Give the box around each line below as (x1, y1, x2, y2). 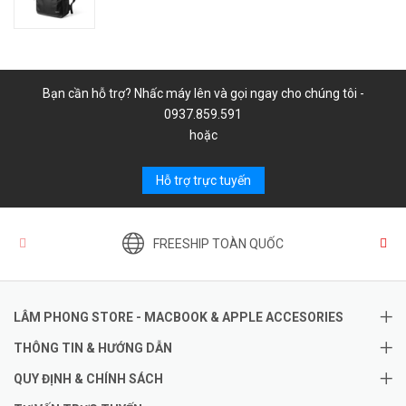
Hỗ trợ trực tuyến (155, 173, 251, 188)
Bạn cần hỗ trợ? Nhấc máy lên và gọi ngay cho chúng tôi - (42, 86, 364, 101)
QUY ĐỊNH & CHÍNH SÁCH (14, 372, 163, 387)
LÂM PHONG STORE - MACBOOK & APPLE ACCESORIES (14, 310, 343, 325)
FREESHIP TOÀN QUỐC (153, 236, 284, 251)
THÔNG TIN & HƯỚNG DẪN (14, 341, 172, 356)
